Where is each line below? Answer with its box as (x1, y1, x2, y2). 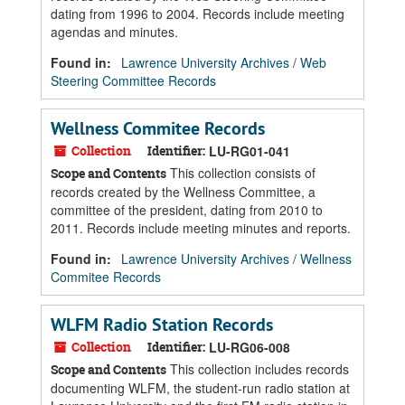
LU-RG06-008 (209, 338, 290, 356)
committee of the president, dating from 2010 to (51, 201, 323, 219)
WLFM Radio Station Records (51, 313, 273, 336)
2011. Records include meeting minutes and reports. (51, 219, 351, 237)
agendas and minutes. (51, 23, 178, 41)
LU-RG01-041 (209, 142, 290, 160)
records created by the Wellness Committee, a (51, 183, 316, 201)
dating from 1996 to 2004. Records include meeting (51, 5, 344, 23)
